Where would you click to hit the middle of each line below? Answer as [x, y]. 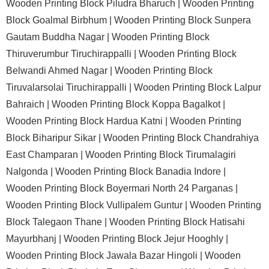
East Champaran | [46, 155]
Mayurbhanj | [35, 239]
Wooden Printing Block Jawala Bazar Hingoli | [105, 255]
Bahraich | [29, 104]
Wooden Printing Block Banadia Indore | [141, 171]
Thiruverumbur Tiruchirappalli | [72, 54]
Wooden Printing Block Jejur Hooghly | [146, 239]
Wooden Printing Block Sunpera [183, 20]
